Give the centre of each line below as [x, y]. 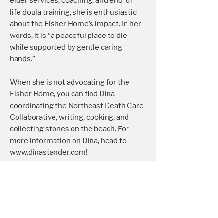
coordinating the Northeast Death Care [77, 106]
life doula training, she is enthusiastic [73, 12]
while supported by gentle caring [66, 47]
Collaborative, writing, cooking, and [69, 117]
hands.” [22, 59]
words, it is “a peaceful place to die [68, 36]
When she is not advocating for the [70, 82]
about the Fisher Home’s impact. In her [75, 24]
